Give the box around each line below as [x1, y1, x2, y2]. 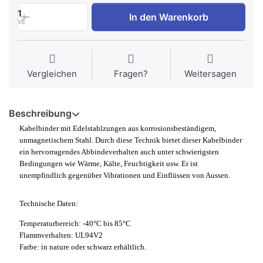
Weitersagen [184, 68, 237, 80]
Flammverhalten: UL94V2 [19, 230, 103, 240]
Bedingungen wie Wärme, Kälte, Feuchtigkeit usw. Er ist [19, 159, 198, 168]
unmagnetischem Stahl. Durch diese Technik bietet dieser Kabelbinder [19, 136, 242, 145]
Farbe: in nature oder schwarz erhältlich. [19, 242, 146, 251]
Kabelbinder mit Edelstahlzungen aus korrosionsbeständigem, [19, 124, 216, 133]
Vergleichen [27, 68, 77, 80]
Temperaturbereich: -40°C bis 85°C [19, 218, 131, 228]
